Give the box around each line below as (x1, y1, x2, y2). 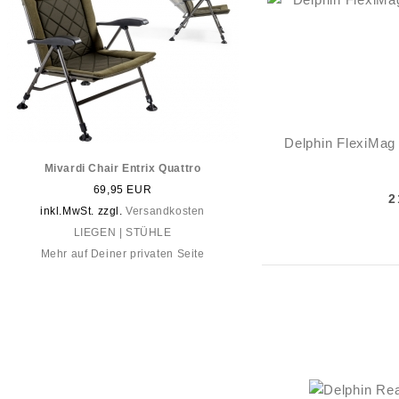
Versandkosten (126, 205, 205, 217)
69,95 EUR (93, 183, 152, 196)
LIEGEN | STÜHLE (73, 226, 172, 239)
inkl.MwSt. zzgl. (39, 205, 126, 217)
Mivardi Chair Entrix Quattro (44, 162, 201, 175)
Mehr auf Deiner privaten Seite (40, 248, 205, 260)
